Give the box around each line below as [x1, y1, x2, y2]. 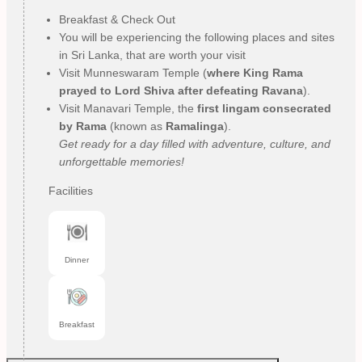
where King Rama [207, 65, 303, 79]
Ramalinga [166, 119, 224, 133]
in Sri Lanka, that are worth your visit [59, 48, 246, 61]
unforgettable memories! [59, 154, 184, 168]
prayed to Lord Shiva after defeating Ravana [59, 83, 303, 97]
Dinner [65, 255, 89, 265]
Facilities [48, 183, 93, 197]
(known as [107, 119, 166, 133]
